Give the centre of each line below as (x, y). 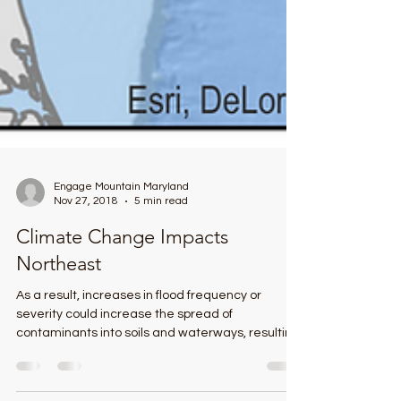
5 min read (161, 287)
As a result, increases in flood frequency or (139, 381)
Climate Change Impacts (122, 323)
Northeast (59, 350)
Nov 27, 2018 (86, 287)
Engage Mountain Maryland (121, 273)
